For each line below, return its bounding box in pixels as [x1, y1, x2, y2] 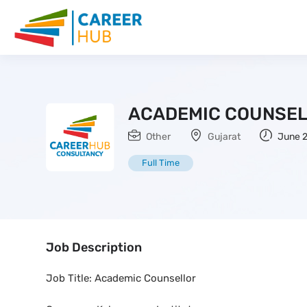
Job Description [46, 240, 142, 255]
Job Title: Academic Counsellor [46, 272, 196, 284]
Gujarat [208, 131, 241, 143]
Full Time [142, 158, 180, 168]
